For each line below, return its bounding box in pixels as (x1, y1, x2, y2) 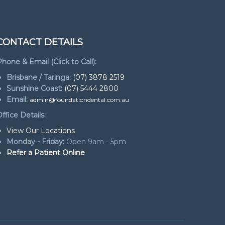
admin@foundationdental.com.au (29, 95, 129, 103)
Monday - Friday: (6, 137, 64, 146)
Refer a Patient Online (6, 148, 85, 157)
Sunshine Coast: (6, 83, 62, 93)
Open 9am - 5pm (64, 137, 126, 146)
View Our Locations (6, 126, 75, 135)
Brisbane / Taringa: (6, 72, 71, 82)
